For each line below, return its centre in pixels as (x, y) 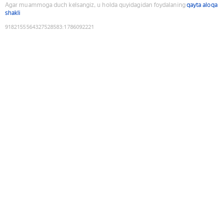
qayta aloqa (202, 5)
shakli (13, 13)
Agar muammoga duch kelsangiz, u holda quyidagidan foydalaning (95, 5)
